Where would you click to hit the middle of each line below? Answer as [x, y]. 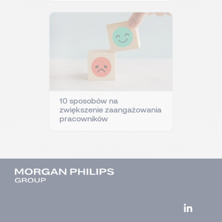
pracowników [84, 118]
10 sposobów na [89, 100]
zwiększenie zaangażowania [111, 109]
